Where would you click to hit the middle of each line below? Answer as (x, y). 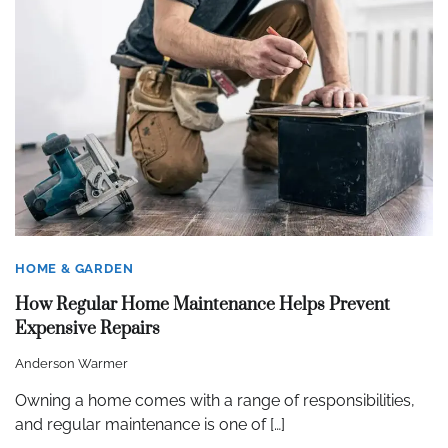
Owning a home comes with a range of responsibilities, (215, 400)
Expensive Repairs (87, 329)
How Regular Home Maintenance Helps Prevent (202, 305)
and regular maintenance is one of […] (150, 424)
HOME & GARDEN (74, 269)
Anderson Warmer (71, 363)
